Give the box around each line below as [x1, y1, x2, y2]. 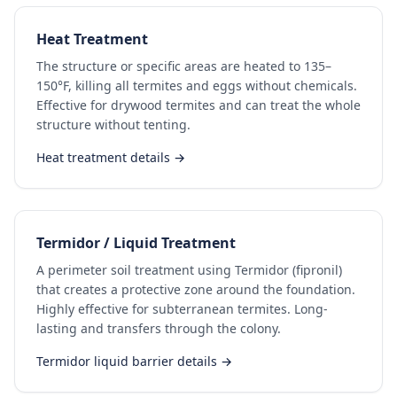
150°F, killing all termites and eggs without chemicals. [36, 77, 357, 94]
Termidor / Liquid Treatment [36, 233, 236, 253]
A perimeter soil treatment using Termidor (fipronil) [36, 261, 342, 278]
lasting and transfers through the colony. [36, 320, 281, 337]
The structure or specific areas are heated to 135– [36, 58, 331, 74]
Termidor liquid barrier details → [36, 353, 232, 370]
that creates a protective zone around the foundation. [36, 281, 355, 298]
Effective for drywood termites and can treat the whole [36, 97, 361, 113]
